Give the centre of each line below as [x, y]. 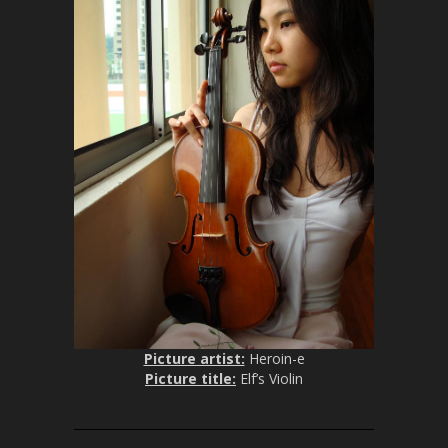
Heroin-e [274, 358]
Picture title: [190, 378]
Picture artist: [194, 358]
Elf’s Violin [269, 378]
